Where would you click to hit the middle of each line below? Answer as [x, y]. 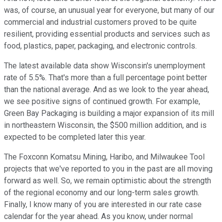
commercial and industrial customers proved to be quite [100, 22]
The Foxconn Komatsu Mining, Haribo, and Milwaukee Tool [104, 157]
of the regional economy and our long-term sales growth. [102, 193]
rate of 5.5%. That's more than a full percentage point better [106, 78]
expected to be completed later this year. [75, 137]
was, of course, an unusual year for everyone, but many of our [109, 10]
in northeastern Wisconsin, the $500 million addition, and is [105, 125]
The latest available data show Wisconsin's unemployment [105, 66]
